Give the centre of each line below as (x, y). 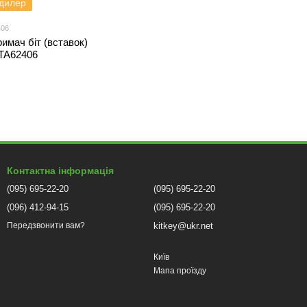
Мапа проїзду (180, 271)
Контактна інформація (60, 171)
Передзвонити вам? (46, 226)
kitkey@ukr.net (183, 226)
